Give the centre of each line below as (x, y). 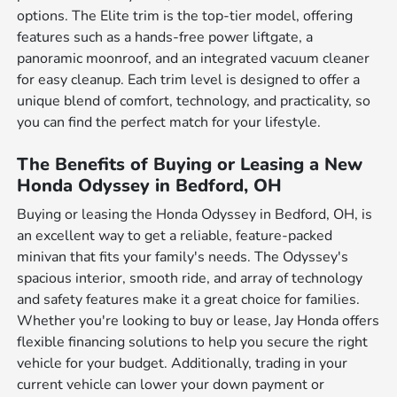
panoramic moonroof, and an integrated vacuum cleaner (194, 58)
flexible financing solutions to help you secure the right (193, 342)
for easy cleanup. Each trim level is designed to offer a (189, 79)
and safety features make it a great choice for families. (189, 299)
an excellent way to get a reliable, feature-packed (175, 235)
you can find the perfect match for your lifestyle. (169, 122)
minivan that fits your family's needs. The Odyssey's (183, 257)
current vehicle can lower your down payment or (171, 384)
